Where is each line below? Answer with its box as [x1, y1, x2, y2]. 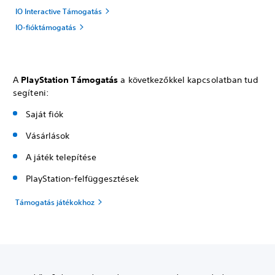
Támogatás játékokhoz [15, 197, 95, 207]
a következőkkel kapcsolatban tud [118, 74, 258, 86]
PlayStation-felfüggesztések [26, 173, 139, 185]
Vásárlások [26, 130, 69, 142]
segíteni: [13, 87, 49, 99]
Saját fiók [26, 109, 63, 120]
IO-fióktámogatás [15, 22, 76, 33]
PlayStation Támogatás [21, 74, 118, 86]
